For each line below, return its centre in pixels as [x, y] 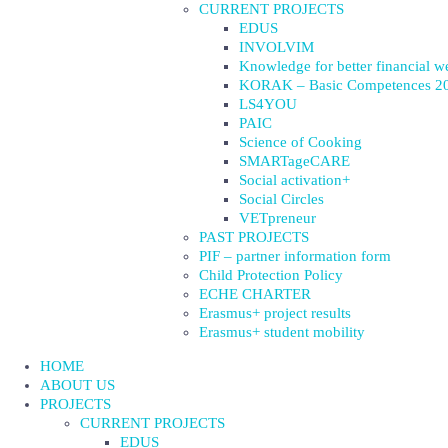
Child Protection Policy [271, 275]
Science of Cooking [300, 142]
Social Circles [281, 199]
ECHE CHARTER [255, 294]
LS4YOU [268, 104]
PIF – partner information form [295, 256]
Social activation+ [294, 180]
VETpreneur [277, 218]
